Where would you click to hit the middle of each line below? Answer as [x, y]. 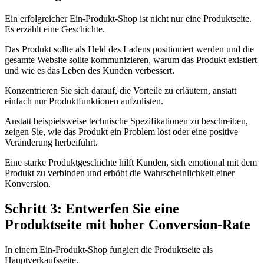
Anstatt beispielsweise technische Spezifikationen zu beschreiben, [126, 121]
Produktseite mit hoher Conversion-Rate [128, 224]
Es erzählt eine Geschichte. [55, 29]
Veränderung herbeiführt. [51, 142]
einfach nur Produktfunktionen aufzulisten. [84, 101]
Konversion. [28, 183]
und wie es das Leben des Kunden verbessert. [90, 70]
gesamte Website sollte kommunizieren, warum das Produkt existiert [131, 60]
